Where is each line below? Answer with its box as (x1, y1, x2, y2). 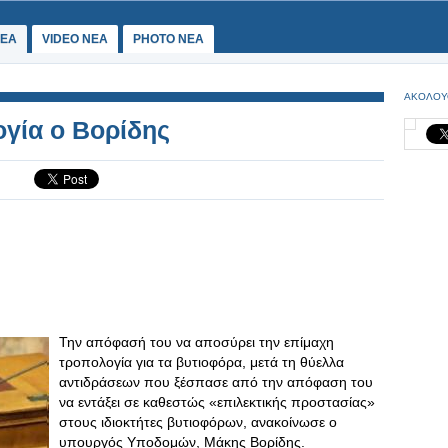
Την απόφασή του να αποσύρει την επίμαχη (59, 334, 334, 350)
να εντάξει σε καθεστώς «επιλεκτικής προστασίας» (59, 394, 375, 410)
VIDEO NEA (42, 32, 108, 46)
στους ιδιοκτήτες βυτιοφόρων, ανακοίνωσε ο (59, 414, 337, 430)
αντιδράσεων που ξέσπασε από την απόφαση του (59, 374, 373, 390)
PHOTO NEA (133, 32, 204, 46)
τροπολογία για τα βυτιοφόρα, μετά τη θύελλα (59, 354, 344, 370)
